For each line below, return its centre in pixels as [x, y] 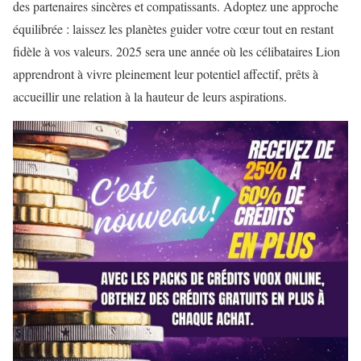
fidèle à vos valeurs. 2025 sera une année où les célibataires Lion [176, 52]
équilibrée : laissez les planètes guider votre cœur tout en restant [173, 29]
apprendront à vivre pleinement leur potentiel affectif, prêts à [166, 74]
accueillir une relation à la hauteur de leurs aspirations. [150, 97]
